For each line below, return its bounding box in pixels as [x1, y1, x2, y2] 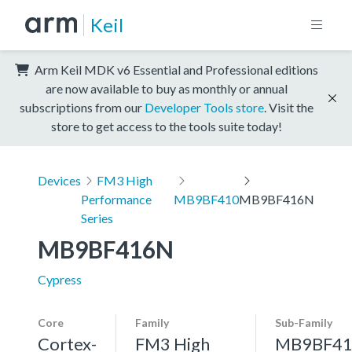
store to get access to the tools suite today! [51, 118, 282, 134]
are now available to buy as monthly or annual [46, 80, 288, 96]
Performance [81, 191, 152, 207]
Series [81, 210, 113, 225]
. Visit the [264, 99, 313, 115]
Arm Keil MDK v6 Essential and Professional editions [32, 61, 318, 77]
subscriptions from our [20, 99, 145, 115]
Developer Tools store [145, 99, 264, 115]
